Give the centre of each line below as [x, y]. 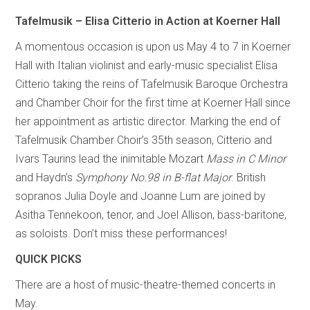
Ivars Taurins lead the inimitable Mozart [111, 158]
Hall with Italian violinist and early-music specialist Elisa [147, 65]
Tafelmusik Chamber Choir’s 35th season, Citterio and [144, 140]
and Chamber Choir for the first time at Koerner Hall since [153, 102]
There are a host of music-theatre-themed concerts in [146, 284]
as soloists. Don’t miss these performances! [121, 233]
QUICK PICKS [49, 259]
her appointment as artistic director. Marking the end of [148, 121]
